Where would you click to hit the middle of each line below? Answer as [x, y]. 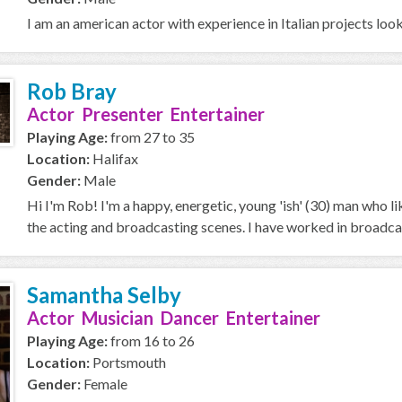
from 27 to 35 [151, 137]
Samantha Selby [104, 295]
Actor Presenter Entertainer [146, 114]
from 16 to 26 [151, 341]
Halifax [114, 158]
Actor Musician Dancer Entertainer [174, 318]
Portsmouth [128, 362]
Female [104, 384]
